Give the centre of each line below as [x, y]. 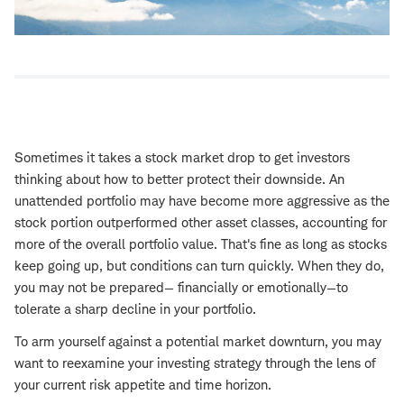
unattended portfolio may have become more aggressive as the [202, 201]
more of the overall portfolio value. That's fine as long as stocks [201, 244]
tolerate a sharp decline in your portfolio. [135, 309]
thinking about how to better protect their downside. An [179, 179]
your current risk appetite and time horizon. [143, 385]
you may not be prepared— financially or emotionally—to [181, 288]
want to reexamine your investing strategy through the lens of [195, 363]
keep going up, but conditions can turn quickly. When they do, [199, 266]
